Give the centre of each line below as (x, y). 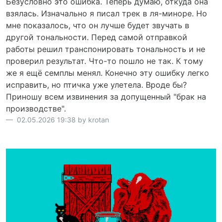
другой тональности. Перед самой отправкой (97, 37)
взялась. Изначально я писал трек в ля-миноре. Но (107, 13)
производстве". (36, 109)
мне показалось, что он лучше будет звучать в (98, 25)
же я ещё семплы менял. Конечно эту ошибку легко (108, 73)
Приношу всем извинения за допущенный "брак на (106, 97)
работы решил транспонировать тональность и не (106, 49)
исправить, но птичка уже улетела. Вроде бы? (96, 85)
